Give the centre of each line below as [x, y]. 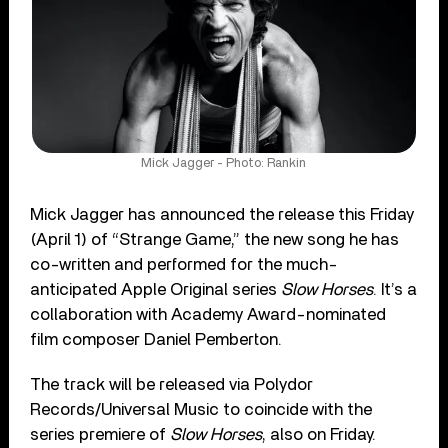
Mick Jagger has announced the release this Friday [222, 214]
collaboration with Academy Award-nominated [208, 314]
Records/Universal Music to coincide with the [201, 409]
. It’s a [395, 289]
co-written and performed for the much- [184, 264]
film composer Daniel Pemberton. [156, 339]
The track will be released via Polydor [172, 384]
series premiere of [100, 434]
